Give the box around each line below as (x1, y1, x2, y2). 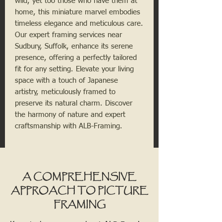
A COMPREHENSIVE (22, 170, 136, 184)
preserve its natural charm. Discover (15, 100, 132, 108)
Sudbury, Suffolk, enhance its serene (15, 43, 133, 51)
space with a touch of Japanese (15, 77, 118, 85)
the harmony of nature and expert (15, 111, 125, 119)
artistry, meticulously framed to (15, 88, 115, 96)
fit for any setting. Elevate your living (15, 65, 134, 73)
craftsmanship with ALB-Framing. (15, 122, 122, 130)
